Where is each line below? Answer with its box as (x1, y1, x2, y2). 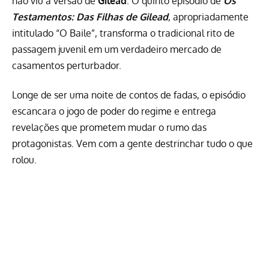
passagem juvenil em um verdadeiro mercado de (12, 43, 222, 55)
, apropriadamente (168, 11, 249, 23)
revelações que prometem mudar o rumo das (12, 121, 207, 134)
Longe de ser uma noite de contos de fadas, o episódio (12, 89, 246, 101)
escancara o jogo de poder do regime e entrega (12, 105, 216, 118)
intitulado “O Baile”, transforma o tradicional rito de (12, 27, 235, 39)
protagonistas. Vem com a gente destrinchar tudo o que (12, 138, 253, 150)
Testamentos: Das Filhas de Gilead (12, 11, 168, 23)
